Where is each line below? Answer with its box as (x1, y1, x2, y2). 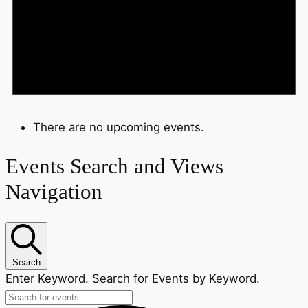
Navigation (5, 179, 102, 204)
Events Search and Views (5, 154, 223, 179)
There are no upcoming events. (33, 120, 204, 134)
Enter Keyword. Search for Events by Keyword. (5, 272, 260, 286)
